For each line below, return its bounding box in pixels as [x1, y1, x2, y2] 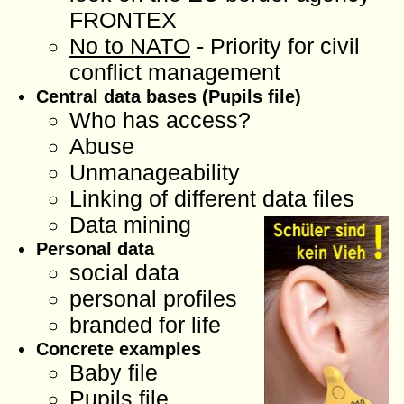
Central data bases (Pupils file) [35, 85, 301, 106]
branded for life [69, 311, 222, 337]
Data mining [69, 211, 192, 237]
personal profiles [69, 285, 238, 311]
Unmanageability [69, 159, 241, 185]
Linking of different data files [69, 185, 355, 211]
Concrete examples [35, 337, 201, 359]
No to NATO [69, 32, 191, 59]
